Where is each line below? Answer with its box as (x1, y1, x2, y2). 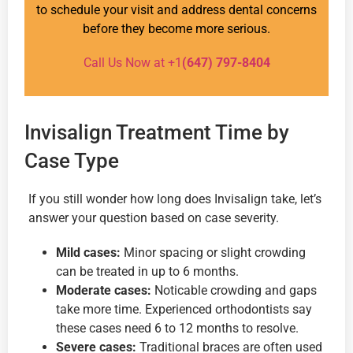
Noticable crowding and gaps (154, 282, 317, 298)
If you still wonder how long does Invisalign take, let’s (28, 191, 321, 207)
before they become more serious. (83, 21, 270, 37)
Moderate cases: (56, 282, 154, 298)
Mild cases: (56, 244, 124, 260)
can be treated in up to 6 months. (56, 263, 239, 279)
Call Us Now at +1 (83, 55, 182, 71)
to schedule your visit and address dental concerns (36, 2, 317, 18)
